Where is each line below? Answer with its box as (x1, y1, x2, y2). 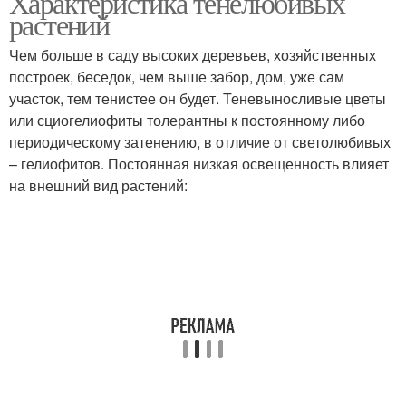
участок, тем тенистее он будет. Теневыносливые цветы (9, 88, 386, 109)
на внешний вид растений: (9, 175, 188, 196)
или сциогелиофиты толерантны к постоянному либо (9, 110, 365, 130)
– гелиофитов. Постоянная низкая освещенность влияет (9, 153, 389, 174)
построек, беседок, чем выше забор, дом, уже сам (9, 66, 344, 87)
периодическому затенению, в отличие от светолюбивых (9, 131, 391, 152)
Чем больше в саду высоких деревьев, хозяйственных (9, 44, 376, 65)
